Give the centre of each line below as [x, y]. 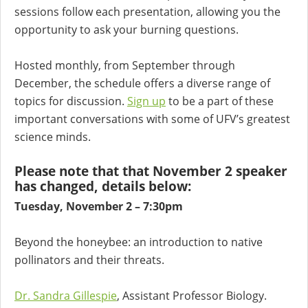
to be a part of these [220, 101]
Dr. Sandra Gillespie [66, 296]
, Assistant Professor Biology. [192, 296]
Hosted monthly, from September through [125, 66]
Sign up [146, 101]
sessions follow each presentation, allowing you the [147, 12]
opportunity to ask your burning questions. [126, 30]
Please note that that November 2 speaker [151, 171]
